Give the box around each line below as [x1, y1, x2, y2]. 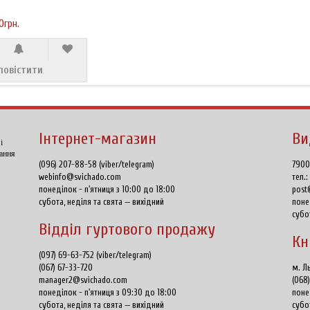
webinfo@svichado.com [38, 172, 121, 183]
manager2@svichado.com [38, 275, 127, 286]
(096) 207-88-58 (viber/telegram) [38, 159, 154, 170]
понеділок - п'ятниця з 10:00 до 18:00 [38, 184, 175, 195]
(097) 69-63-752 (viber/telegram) [38, 250, 152, 261]
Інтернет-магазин [38, 129, 156, 149]
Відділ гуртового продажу [38, 220, 215, 239]
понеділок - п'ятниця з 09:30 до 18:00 [38, 287, 176, 298]
